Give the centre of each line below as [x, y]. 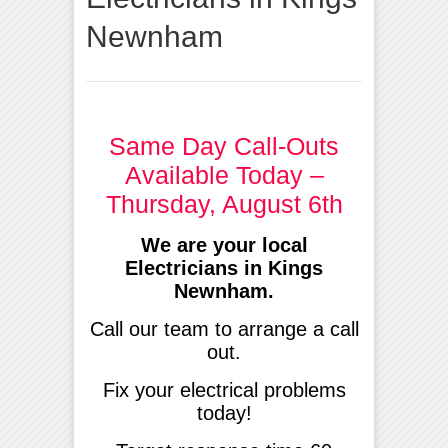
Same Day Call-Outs [224, 145]
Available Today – [224, 174]
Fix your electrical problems [224, 389]
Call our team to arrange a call [224, 328]
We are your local [224, 244]
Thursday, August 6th [224, 203]
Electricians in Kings [224, 267]
